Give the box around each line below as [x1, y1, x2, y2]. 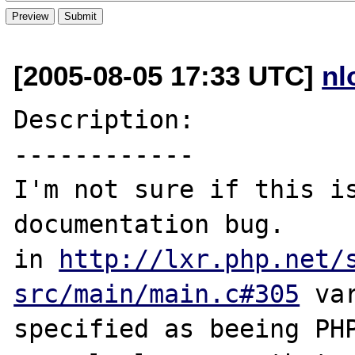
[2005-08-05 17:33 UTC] [13, 59, 323, 91]
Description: [13, 105, 195, 134]
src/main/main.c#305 [13, 279, 300, 308]
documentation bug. [13, 209, 285, 239]
